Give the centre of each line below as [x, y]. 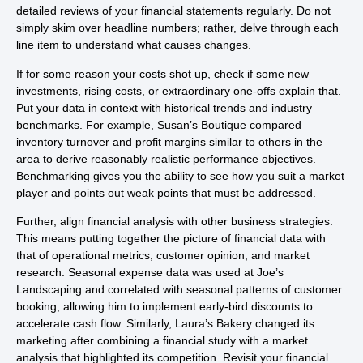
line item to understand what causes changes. [134, 45]
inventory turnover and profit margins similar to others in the [169, 141]
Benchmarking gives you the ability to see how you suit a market [180, 175]
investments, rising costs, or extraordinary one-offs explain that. [179, 90]
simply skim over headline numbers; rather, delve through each [177, 28]
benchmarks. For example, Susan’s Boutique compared [159, 124]
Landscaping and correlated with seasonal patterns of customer [179, 290]
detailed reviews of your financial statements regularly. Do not [173, 11]
